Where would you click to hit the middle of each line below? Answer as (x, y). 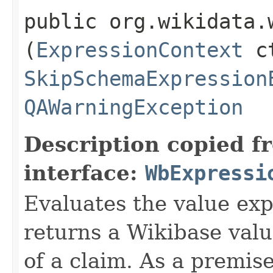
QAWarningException (133, 107)
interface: (84, 173)
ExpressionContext (140, 50)
